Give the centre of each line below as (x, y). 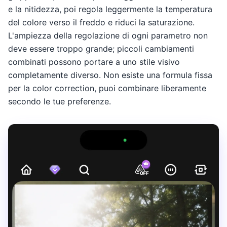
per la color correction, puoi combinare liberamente (107, 88)
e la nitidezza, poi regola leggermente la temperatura (110, 9)
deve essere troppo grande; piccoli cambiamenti (101, 48)
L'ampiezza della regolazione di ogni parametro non (108, 35)
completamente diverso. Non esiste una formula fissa (110, 75)
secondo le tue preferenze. (60, 101)
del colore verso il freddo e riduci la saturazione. (101, 22)
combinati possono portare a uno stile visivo (94, 62)
